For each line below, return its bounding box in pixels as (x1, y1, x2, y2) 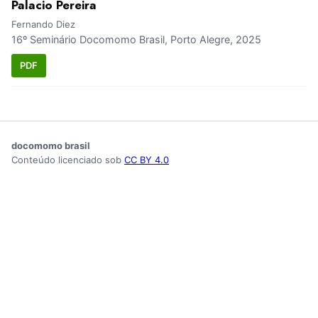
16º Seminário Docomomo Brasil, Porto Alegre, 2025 (11, 33, 261, 46)
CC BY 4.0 (124, 153, 169, 165)
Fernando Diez (11, 18, 75, 31)
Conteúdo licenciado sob (11, 153, 124, 165)
